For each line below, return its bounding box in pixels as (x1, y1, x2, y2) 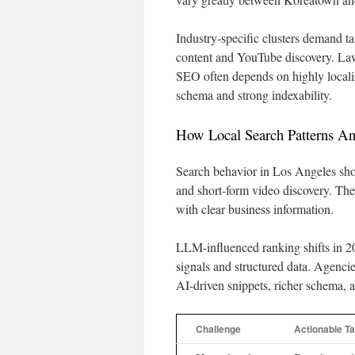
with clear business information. (176, 200, 334, 217)
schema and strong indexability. (176, 86, 332, 103)
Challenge (196, 322, 241, 336)
